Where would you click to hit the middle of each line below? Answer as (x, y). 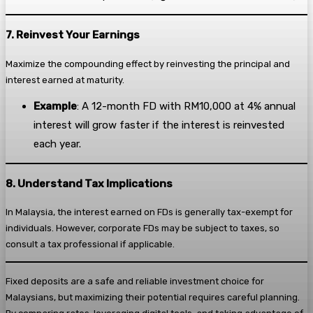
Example (55, 106)
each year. (57, 144)
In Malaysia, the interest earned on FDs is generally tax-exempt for (149, 212)
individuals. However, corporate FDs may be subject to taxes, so (143, 228)
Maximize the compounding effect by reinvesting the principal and (148, 64)
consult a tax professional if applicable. (90, 244)
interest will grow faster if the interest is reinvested (159, 125)
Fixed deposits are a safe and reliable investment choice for (135, 282)
